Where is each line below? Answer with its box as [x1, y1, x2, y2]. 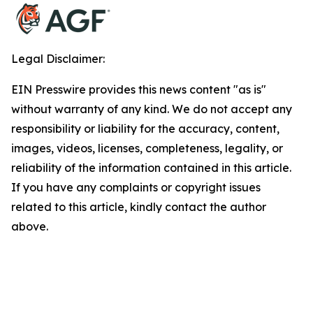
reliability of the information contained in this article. [11, 161, 291, 175]
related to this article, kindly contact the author [11, 200, 266, 214]
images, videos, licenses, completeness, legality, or [11, 141, 283, 155]
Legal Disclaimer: [11, 52, 105, 66]
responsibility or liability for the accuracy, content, [11, 122, 279, 136]
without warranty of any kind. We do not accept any [11, 102, 292, 116]
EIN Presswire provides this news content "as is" [11, 82, 266, 96]
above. [11, 219, 48, 233]
